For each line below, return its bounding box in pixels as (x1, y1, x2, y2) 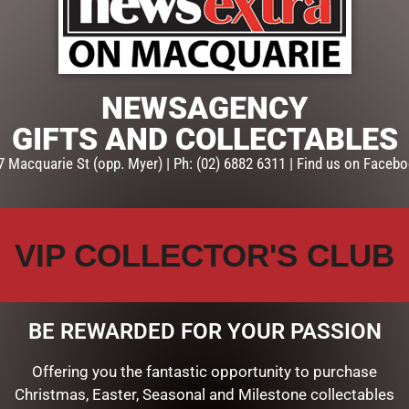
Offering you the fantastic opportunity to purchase (32, 362, 377, 381)
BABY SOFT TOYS (299, 79, 405, 98)
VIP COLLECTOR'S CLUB (15, 236, 394, 273)
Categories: (222, 79, 299, 98)
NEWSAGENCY (101, 89, 308, 126)
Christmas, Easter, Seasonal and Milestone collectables (15, 384, 394, 404)
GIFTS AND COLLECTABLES (11, 120, 398, 157)
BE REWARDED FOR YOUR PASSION (27, 318, 382, 344)
